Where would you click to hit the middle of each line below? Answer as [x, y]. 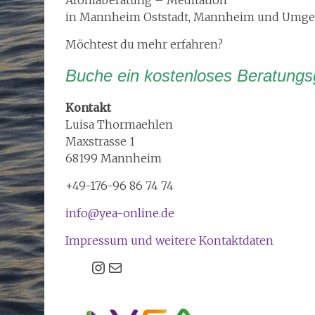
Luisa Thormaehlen [119, 124]
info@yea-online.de [120, 213]
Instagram [132, 266]
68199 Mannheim [114, 158]
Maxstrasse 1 [100, 141]
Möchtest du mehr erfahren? [144, 44]
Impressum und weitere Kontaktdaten [169, 240]
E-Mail [125, 266]
